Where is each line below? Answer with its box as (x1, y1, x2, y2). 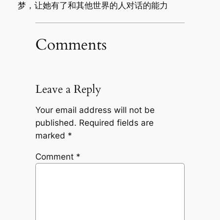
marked (35, 131, 68, 141)
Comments (35, 34, 107, 55)
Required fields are (79, 118, 154, 128)
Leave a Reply (35, 81, 101, 97)
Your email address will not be (35, 105, 155, 115)
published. (35, 118, 77, 128)
